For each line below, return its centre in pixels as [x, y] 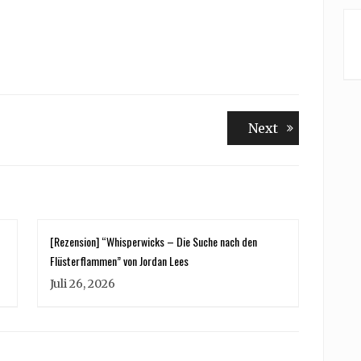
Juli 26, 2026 [83, 283]
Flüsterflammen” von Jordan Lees [119, 260]
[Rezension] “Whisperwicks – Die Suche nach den [154, 241]
